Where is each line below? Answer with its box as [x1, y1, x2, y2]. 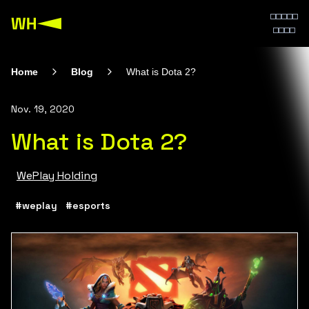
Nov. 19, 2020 [11, 103, 74, 115]
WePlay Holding [17, 168, 97, 183]
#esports [66, 199, 110, 212]
